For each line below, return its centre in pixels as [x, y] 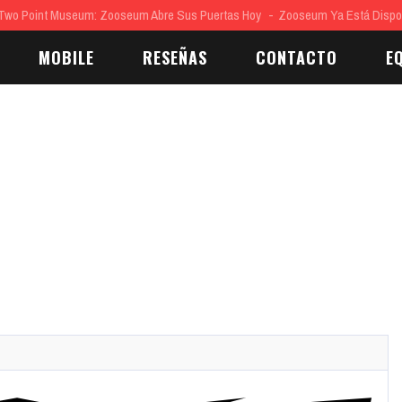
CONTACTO [297, 57]
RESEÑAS [175, 57]
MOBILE [66, 57]
